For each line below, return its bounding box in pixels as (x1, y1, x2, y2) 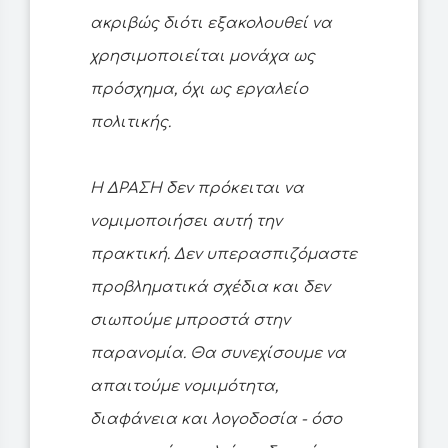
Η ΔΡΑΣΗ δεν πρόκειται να (90, 180, 304, 198)
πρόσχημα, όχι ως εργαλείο (90, 81, 308, 99)
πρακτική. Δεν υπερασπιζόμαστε (90, 246, 357, 264)
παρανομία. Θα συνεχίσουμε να (90, 345, 346, 363)
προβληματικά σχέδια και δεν (90, 279, 330, 297)
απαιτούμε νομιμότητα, (90, 378, 278, 396)
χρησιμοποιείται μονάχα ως (90, 48, 315, 66)
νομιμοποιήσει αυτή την (90, 213, 282, 231)
